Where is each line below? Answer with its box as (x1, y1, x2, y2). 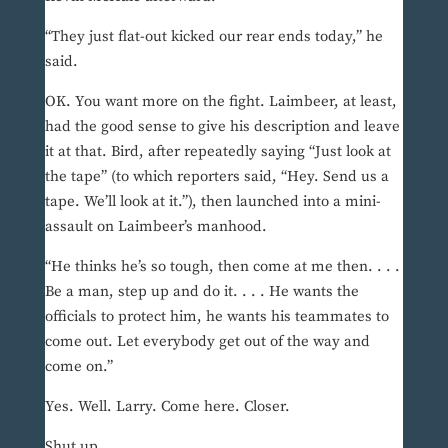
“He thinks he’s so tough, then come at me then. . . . (44, 257, 400, 277)
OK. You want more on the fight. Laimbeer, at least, (44, 92, 397, 112)
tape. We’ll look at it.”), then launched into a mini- (44, 192, 381, 212)
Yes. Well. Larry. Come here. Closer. (44, 397, 290, 417)
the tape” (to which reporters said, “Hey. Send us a (44, 167, 389, 187)
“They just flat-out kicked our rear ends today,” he (44, 27, 383, 47)
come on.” (44, 357, 113, 377)
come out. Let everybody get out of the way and (44, 332, 370, 352)
